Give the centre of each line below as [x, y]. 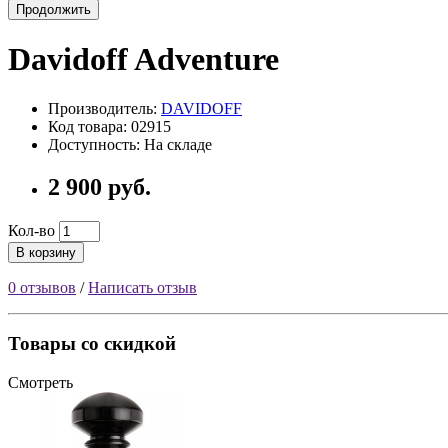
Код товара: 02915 [109, 126]
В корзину [46, 252]
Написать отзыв [142, 287]
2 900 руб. [99, 186]
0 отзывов [42, 287]
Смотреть [40, 382]
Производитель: [104, 108]
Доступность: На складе [130, 144]
